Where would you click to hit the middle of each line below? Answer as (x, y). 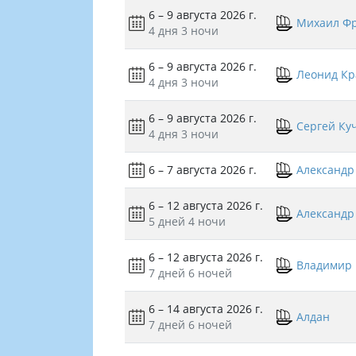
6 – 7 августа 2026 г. (203, 170)
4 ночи (207, 222)
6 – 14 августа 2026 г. (206, 309)
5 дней (167, 222)
